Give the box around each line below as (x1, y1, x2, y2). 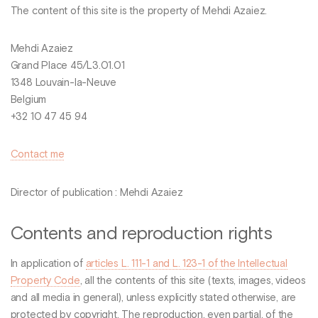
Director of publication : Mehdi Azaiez (10, 187, 183, 198)
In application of (10, 258, 86, 269)
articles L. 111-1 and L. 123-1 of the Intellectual (85, 258, 287, 269)
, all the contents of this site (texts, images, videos (79, 275, 306, 286)
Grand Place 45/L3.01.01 (10, 60, 125, 71)
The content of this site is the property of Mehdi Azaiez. (10, 6, 268, 16)
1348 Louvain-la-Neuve (10, 77, 117, 88)
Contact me (10, 150, 65, 160)
